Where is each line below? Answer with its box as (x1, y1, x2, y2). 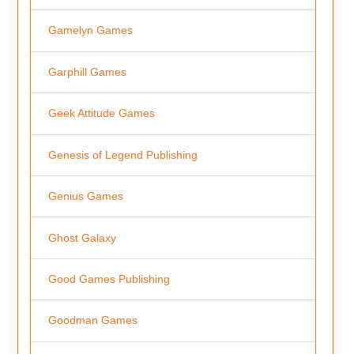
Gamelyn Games (47, 24, 133, 37)
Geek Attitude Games (47, 107, 155, 120)
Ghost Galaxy (47, 231, 116, 244)
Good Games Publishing (47, 273, 170, 286)
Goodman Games (47, 314, 137, 327)
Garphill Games (47, 65, 126, 78)
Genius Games (47, 190, 123, 203)
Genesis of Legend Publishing (47, 148, 198, 161)
